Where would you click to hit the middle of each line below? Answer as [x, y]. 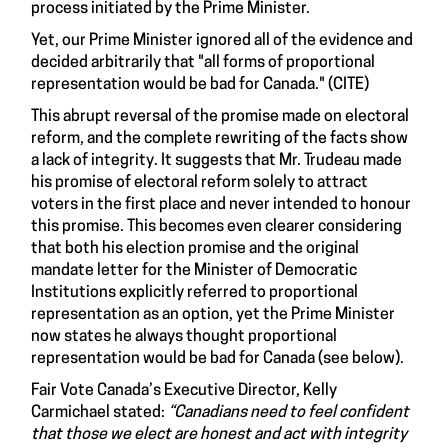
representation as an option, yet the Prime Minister [213, 315]
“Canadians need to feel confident [288, 413]
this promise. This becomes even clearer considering [216, 227]
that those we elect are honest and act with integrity [219, 435]
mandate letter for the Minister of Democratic [194, 271]
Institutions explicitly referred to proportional [194, 293]
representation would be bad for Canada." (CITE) [200, 85]
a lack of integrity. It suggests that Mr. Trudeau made [216, 161]
